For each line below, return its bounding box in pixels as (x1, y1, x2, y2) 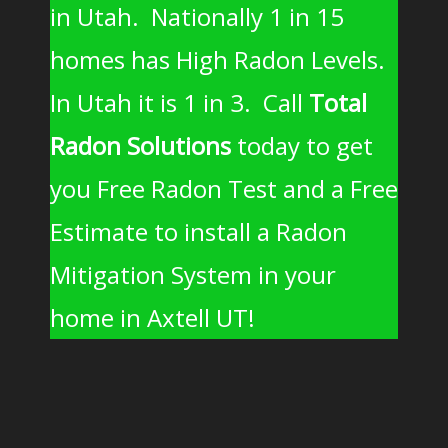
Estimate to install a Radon (50, 215, 347, 248)
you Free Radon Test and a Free (50, 172, 398, 205)
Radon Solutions (50, 129, 231, 162)
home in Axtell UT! (50, 301, 255, 334)
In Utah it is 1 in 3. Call (50, 86, 309, 119)
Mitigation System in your (50, 258, 336, 291)
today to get (231, 129, 373, 162)
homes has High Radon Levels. (50, 43, 391, 76)
